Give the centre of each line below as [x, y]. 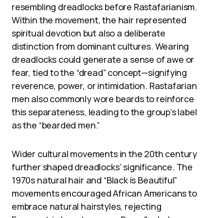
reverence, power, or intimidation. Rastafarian [104, 86]
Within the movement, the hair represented [99, 20]
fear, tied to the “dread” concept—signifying [100, 73]
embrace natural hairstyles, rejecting [87, 207]
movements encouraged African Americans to [104, 193]
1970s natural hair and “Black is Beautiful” [95, 180]
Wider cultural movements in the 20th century [105, 154]
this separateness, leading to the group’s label [104, 112]
